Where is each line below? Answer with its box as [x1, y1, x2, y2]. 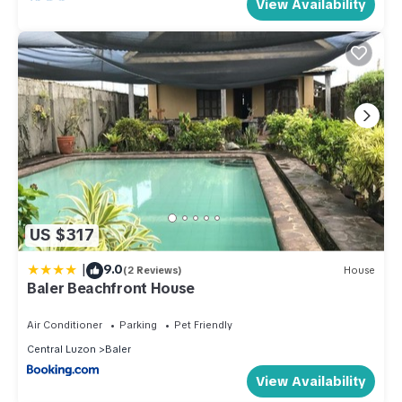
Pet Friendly [174, 318, 232, 331]
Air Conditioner [27, 318, 102, 331]
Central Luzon [27, 342, 96, 355]
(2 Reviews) [123, 264, 182, 277]
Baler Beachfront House [27, 278, 195, 298]
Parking [119, 318, 157, 331]
